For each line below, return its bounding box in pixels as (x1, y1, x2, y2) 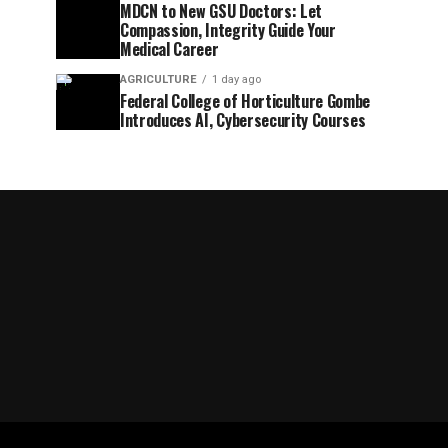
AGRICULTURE (120, 73, 197, 86)
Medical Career (120, 37, 219, 61)
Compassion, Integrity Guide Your (120, 18, 336, 42)
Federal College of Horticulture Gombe (120, 89, 371, 113)
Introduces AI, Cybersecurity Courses (120, 108, 366, 132)
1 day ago (212, 73, 261, 86)
